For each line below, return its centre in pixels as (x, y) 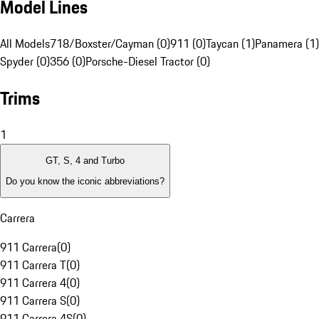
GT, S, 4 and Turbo (85, 161)
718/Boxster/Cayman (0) (110, 44)
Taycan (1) (230, 44)
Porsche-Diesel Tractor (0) (148, 62)
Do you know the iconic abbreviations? (85, 181)
